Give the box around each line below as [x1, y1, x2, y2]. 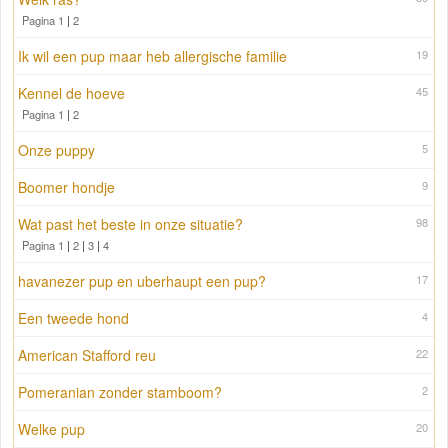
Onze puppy [18, 140, 95, 161]
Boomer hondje [18, 177, 115, 198]
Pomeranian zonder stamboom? [18, 382, 222, 403]
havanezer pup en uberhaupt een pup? [18, 271, 266, 292]
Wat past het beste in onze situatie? [18, 214, 243, 235]
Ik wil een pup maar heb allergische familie [18, 46, 287, 67]
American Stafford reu [18, 345, 156, 366]
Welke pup [18, 419, 85, 440]
